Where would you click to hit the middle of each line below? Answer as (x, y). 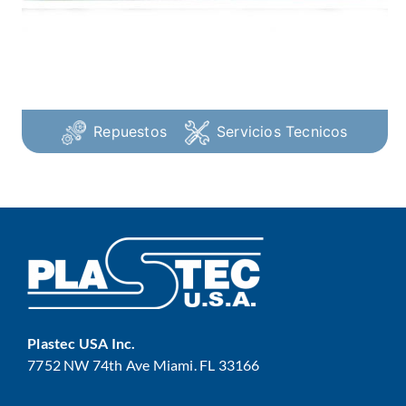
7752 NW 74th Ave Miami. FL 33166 (144, 365)
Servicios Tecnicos (282, 132)
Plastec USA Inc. (82, 343)
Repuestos (130, 132)
